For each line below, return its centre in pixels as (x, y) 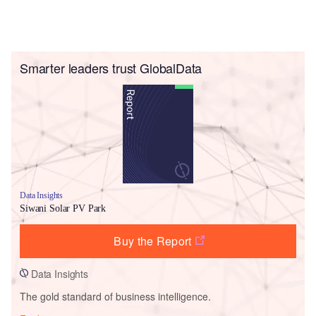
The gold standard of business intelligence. (115, 296)
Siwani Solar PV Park (63, 208)
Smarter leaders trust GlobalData (111, 67)
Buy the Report (153, 241)
